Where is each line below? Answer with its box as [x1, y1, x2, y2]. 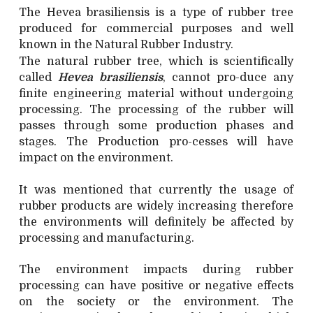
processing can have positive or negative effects [19, 279, 294, 292]
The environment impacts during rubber [19, 263, 294, 276]
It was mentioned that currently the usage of [19, 183, 294, 196]
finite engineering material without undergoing [19, 87, 294, 100]
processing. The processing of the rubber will [19, 103, 294, 116]
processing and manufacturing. [19, 231, 195, 245]
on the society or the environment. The [19, 295, 294, 308]
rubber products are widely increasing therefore [19, 199, 294, 212]
